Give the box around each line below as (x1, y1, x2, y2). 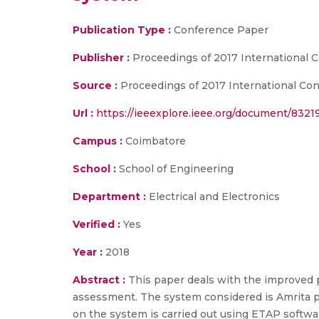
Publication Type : (73, 23, 171, 36)
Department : (73, 190, 146, 203)
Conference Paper (171, 23, 268, 36)
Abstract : (73, 273, 128, 286)
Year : (73, 246, 103, 258)
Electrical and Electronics (146, 190, 280, 203)
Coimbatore (122, 135, 186, 147)
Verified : (73, 218, 120, 231)
